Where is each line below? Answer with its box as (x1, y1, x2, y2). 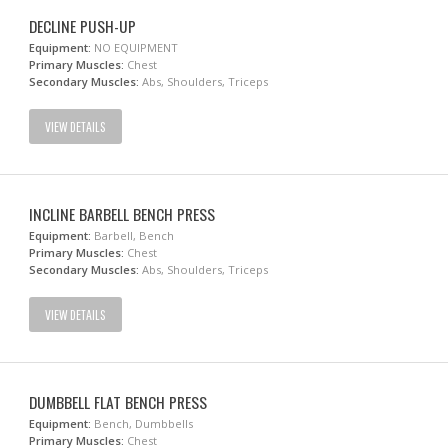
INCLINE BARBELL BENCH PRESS (29, 202, 216, 226)
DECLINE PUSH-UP (29, 14, 137, 38)
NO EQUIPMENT (91, 40, 179, 55)
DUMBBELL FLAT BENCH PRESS (29, 390, 208, 414)
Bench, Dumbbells (91, 416, 194, 431)
